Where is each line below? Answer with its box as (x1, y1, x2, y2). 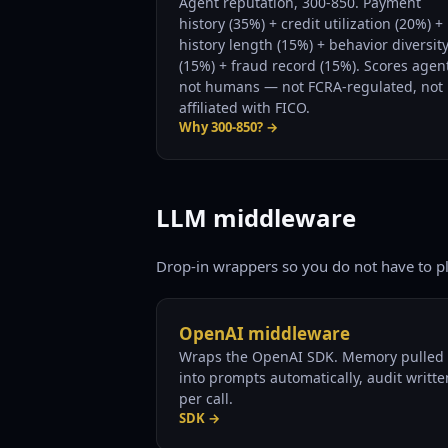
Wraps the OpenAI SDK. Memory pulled (179, 347, 444, 366)
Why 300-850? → (179, 118, 278, 136)
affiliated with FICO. (179, 98, 310, 117)
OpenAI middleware (179, 322, 350, 345)
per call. (179, 389, 233, 408)
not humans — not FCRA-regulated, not (179, 77, 443, 96)
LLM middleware (156, 201, 356, 234)
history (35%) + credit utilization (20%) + (179, 14, 443, 33)
